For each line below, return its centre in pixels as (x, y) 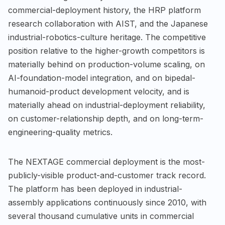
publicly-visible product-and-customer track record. (107, 176)
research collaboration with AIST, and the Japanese (108, 24)
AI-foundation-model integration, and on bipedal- (102, 78)
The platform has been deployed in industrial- (95, 189)
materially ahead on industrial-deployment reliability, (107, 105)
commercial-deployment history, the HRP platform (104, 10)
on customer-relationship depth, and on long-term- (106, 119)
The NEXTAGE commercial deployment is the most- (106, 162)
